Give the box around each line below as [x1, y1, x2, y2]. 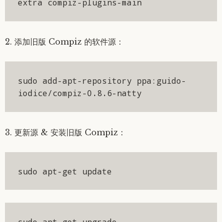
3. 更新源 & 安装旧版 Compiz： [5, 127, 126, 138]
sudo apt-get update [17, 166, 112, 176]
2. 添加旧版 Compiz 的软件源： [5, 37, 124, 47]
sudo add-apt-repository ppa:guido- [17, 75, 186, 86]
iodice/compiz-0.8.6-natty [17, 87, 142, 98]
